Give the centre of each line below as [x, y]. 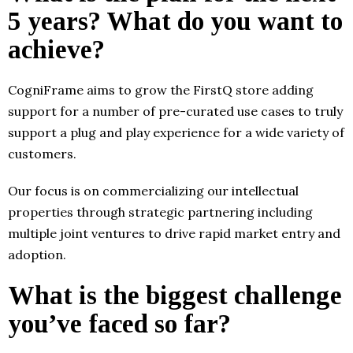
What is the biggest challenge [175, 295]
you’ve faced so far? [119, 323]
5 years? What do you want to [175, 21]
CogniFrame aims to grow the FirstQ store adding [161, 89]
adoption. [37, 254]
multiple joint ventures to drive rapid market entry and [174, 233]
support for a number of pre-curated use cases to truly [175, 111]
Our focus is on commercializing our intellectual [153, 190]
